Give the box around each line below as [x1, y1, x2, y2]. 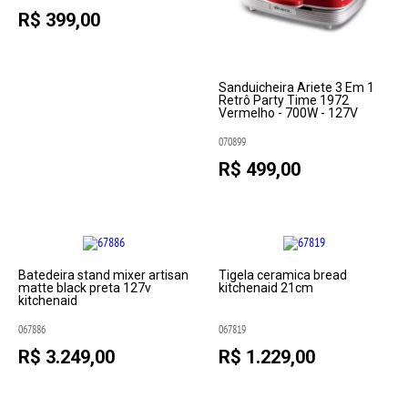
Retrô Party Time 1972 [218, 93, 349, 108]
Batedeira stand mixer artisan [18, 268, 189, 283]
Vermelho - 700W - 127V [218, 106, 358, 121]
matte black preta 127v [18, 280, 152, 296]
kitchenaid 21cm [218, 280, 313, 296]
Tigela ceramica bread [218, 268, 347, 283]
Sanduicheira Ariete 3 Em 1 [218, 80, 374, 96]
